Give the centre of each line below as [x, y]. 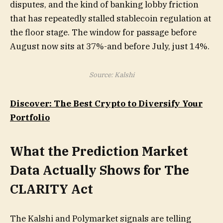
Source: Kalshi [111, 74]
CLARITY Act [52, 189]
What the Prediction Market [99, 151]
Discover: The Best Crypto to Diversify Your [106, 104]
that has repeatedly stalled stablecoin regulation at [111, 18]
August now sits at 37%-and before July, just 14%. [110, 46]
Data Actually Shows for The [100, 170]
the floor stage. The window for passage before [103, 32]
